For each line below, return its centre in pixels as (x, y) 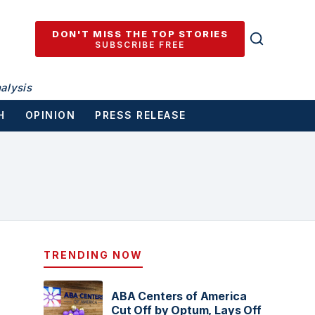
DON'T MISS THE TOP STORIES (140, 33)
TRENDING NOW (93, 255)
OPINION (50, 115)
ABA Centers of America (179, 296)
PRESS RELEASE (141, 115)
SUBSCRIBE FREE (140, 44)
